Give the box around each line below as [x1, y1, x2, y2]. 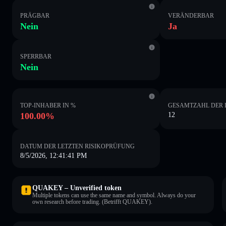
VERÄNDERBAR [168, 12, 214, 19]
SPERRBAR [20, 52, 51, 60]
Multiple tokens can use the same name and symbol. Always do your [32, 191, 196, 199]
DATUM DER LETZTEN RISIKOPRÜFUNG [20, 142, 135, 150]
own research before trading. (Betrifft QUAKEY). [32, 198, 152, 205]
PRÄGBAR [20, 12, 49, 19]
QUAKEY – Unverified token [32, 184, 122, 192]
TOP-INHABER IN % [20, 101, 76, 109]
